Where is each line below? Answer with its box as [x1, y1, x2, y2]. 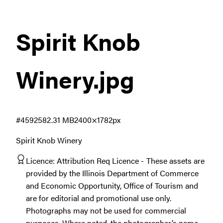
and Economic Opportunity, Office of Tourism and [26, 179, 198, 191]
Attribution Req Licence [57, 154, 139, 166]
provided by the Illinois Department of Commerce [26, 167, 199, 179]
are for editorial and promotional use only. [26, 192, 171, 204]
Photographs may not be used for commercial [26, 204, 186, 216]
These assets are [146, 154, 205, 166]
